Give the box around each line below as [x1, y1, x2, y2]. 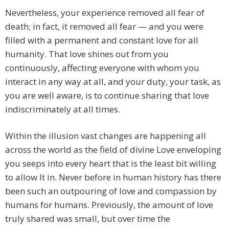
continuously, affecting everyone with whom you [5, 62, 199, 74]
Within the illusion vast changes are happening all [5, 130, 206, 142]
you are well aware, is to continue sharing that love [5, 89, 209, 102]
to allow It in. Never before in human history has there [5, 171, 221, 184]
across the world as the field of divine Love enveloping [5, 144, 221, 156]
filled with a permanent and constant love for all [5, 34, 198, 47]
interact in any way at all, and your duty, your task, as [5, 76, 221, 88]
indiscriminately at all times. [5, 103, 120, 116]
